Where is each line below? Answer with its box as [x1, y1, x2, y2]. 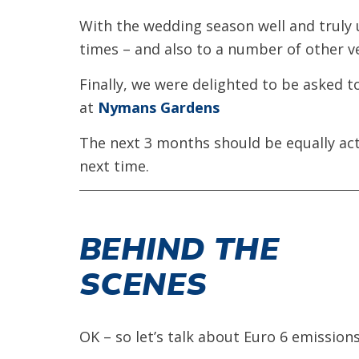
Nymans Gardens [98, 98, 220, 117]
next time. [79, 156, 149, 175]
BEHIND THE [79, 228, 279, 268]
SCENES [79, 264, 208, 303]
